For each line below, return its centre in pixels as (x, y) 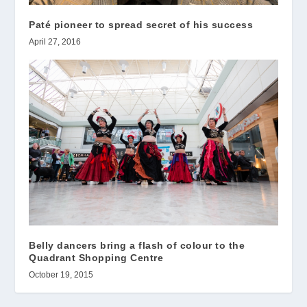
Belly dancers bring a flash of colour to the (137, 246)
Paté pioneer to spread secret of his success (141, 24)
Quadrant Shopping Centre (96, 258)
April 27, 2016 (55, 41)
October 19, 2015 (61, 275)
